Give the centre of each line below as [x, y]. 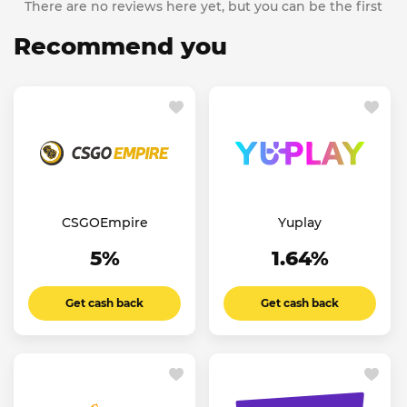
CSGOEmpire [104, 223]
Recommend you [120, 47]
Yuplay [300, 223]
